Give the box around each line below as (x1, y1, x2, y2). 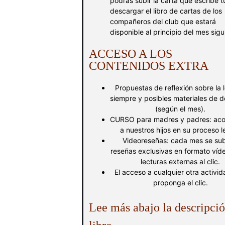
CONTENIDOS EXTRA (89, 59, 208, 72)
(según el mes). (155, 104, 205, 113)
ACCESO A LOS (89, 47, 172, 60)
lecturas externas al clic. (141, 157, 220, 166)
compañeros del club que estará (110, 17, 216, 26)
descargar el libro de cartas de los (110, 7, 222, 15)
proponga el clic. (153, 178, 208, 187)
